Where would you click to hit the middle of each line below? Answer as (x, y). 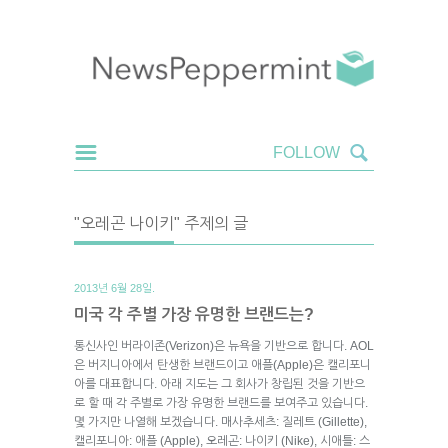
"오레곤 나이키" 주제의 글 (161, 223)
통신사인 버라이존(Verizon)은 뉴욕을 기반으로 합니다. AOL (224, 345)
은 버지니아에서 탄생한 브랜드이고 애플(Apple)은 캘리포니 (222, 364)
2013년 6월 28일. (114, 287)
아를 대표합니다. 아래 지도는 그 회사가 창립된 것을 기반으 (219, 383)
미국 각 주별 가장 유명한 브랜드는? (194, 314)
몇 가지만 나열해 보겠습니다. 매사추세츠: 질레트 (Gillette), (220, 421)
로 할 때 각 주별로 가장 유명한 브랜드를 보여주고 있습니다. (221, 402)
